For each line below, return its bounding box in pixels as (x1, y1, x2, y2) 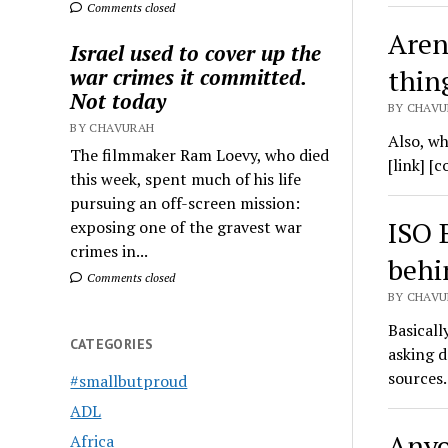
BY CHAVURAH (70, 120, 155, 136)
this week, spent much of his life (70, 168, 302, 191)
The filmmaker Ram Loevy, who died (70, 144, 330, 167)
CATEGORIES (70, 335, 154, 354)
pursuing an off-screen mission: (70, 192, 301, 215)
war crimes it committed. (70, 63, 307, 92)
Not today (70, 87, 167, 116)
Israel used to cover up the (70, 39, 322, 68)
